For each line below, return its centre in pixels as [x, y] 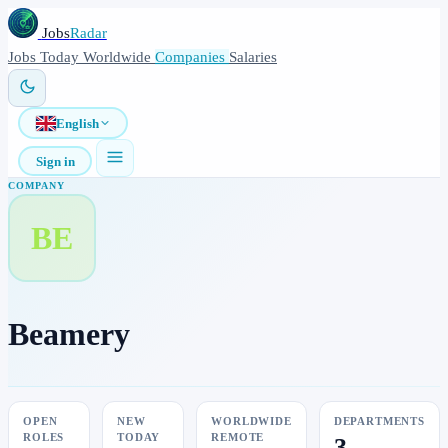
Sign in [55, 161]
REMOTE [238, 438]
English [77, 123]
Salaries [253, 57]
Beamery [69, 333]
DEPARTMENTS [379, 422]
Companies [192, 57]
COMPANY [36, 185]
